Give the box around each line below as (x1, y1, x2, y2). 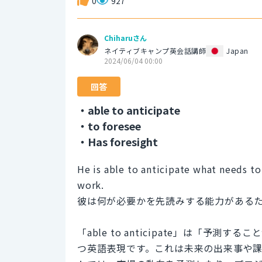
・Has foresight (77, 133, 158, 149)
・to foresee (77, 118, 141, 133)
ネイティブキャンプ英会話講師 (104, 45, 206, 56)
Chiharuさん (104, 32, 147, 43)
